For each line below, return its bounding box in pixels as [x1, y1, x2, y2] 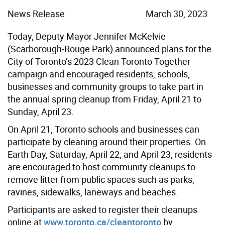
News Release [8, 7, 65, 20]
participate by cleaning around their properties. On [8, 135, 206, 148]
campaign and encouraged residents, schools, [8, 67, 190, 80]
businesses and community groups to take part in [8, 80, 203, 92]
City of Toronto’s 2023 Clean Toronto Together [8, 55, 190, 67]
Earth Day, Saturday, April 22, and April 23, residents [8, 148, 212, 160]
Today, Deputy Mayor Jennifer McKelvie [8, 30, 166, 42]
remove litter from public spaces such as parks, [8, 173, 194, 185]
